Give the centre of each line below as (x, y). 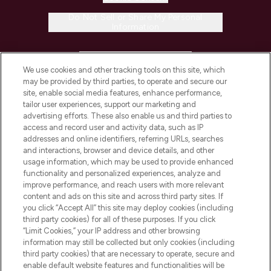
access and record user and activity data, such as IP (113, 127)
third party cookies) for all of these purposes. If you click (119, 219)
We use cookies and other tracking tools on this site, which (124, 70)
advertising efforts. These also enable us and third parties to (128, 116)
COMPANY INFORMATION (129, 93)
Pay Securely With (55, 226)
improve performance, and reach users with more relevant (124, 185)
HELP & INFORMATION (129, 59)
